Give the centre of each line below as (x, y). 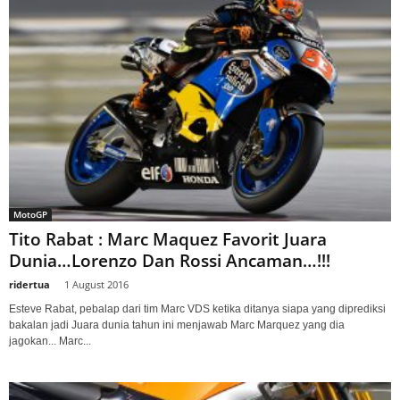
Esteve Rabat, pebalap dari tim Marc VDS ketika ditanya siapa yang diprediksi (197, 308)
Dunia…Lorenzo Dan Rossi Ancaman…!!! (170, 260)
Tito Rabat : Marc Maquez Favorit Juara (168, 239)
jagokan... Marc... (50, 341)
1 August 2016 (96, 284)
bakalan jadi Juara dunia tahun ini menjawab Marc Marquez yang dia (177, 325)
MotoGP (30, 214)
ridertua (29, 284)
